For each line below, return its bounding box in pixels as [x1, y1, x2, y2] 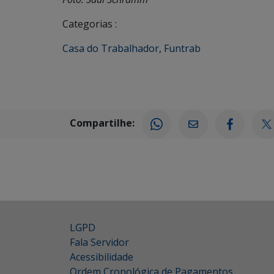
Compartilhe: [70, 116, 135, 130]
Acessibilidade [70, 250, 133, 264]
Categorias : [62, 17, 117, 31]
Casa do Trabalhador [62, 42, 159, 55]
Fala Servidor [70, 235, 129, 249]
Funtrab [164, 42, 201, 55]
